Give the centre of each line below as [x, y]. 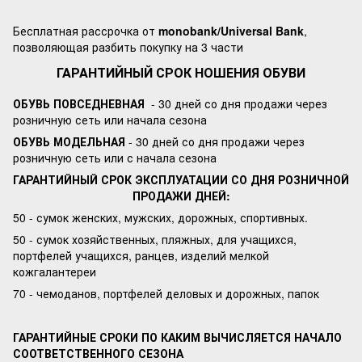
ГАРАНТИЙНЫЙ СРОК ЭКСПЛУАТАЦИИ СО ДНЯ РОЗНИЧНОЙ [181, 179]
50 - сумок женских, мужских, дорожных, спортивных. [160, 217]
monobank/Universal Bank [231, 31]
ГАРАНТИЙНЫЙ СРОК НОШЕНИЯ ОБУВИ [181, 72]
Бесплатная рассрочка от [86, 31]
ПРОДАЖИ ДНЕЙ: [181, 196]
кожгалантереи [55, 271]
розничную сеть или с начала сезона [115, 158]
